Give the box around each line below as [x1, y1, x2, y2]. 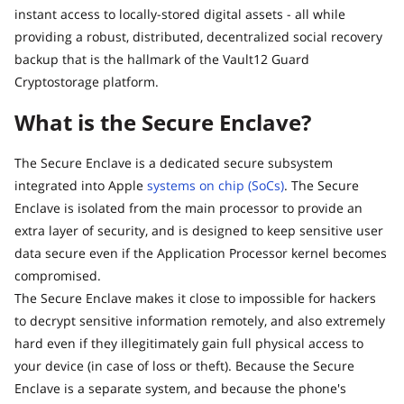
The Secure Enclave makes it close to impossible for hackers [14, 289, 376, 308]
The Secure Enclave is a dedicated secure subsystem [14, 154, 333, 172]
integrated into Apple [14, 177, 147, 195]
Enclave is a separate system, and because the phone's [14, 380, 346, 398]
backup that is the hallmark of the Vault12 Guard [14, 50, 309, 69]
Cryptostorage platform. [14, 73, 159, 91]
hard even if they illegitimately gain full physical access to [14, 335, 363, 353]
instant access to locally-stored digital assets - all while [14, 5, 345, 23]
